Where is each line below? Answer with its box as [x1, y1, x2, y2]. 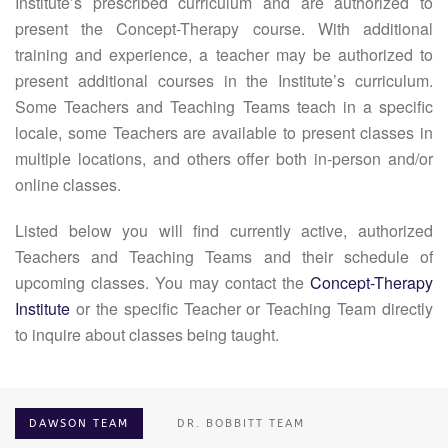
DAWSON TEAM [29, 417, 129, 430]
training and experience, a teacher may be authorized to [15, 43, 433, 66]
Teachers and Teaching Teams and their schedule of [15, 245, 433, 268]
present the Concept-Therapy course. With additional [15, 17, 433, 40]
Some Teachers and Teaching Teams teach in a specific [15, 95, 433, 118]
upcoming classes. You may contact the [15, 271, 310, 294]
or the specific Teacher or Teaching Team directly [70, 297, 433, 320]
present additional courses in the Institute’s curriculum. [15, 69, 433, 92]
